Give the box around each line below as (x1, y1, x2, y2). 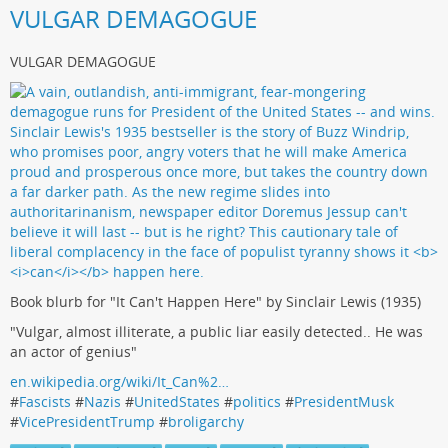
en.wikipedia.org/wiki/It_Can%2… (10, 372, 229, 392)
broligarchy (168, 412, 244, 432)
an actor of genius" (10, 342, 137, 362)
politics (233, 392, 281, 412)
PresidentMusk (294, 392, 394, 412)
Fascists (19, 392, 71, 412)
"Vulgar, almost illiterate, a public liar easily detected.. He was (10, 322, 423, 342)
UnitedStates (134, 392, 220, 412)
